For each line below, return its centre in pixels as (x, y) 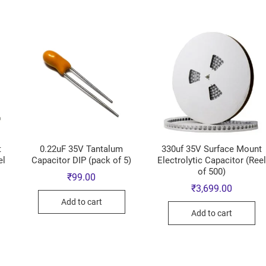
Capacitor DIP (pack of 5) (82, 160)
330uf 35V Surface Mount (212, 149)
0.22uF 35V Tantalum (82, 149)
